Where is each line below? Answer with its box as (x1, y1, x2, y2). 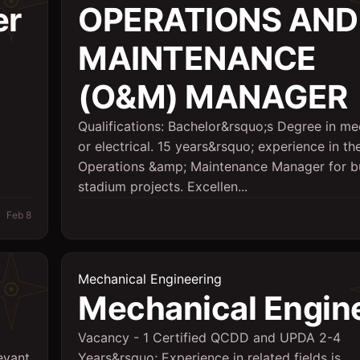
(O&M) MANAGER (78, 77, 348, 117)
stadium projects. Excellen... (78, 178, 247, 194)
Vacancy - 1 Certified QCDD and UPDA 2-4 (78, 329, 341, 346)
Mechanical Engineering (78, 271, 222, 287)
